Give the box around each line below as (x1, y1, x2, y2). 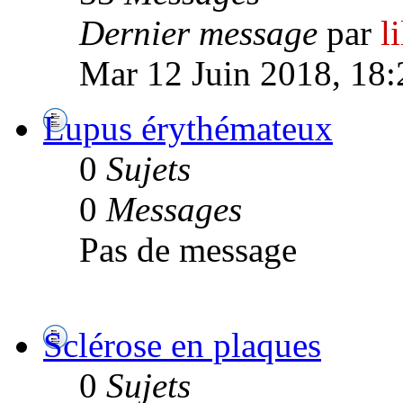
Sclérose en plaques (43, 325, 321, 364)
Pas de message (79, 229, 297, 269)
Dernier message (79, 13, 318, 52)
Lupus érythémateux (43, 108, 333, 148)
